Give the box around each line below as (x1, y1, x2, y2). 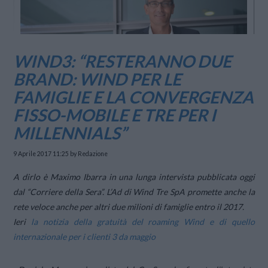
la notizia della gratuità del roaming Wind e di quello (31, 217, 255, 227)
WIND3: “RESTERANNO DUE (13, 51, 232, 72)
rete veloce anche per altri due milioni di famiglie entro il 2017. (13, 202, 245, 212)
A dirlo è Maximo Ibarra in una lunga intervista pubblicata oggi (13, 172, 255, 182)
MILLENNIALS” (13, 123, 127, 144)
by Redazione (69, 150, 108, 157)
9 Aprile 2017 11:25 (13, 150, 69, 157)
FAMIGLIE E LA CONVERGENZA (13, 87, 254, 108)
